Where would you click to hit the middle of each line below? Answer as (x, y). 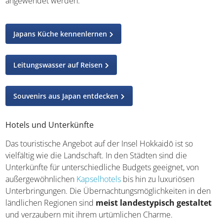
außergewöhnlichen (41, 179)
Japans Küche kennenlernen (60, 34)
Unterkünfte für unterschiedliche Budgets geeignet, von (102, 167)
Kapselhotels (99, 179)
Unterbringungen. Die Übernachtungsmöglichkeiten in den (108, 191)
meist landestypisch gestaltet (154, 203)
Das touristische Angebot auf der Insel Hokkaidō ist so (99, 144)
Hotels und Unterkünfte (50, 125)
